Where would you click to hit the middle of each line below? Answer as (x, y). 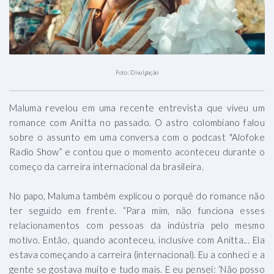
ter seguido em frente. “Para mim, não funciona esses (137, 211)
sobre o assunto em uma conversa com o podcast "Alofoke (137, 137)
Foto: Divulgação (137, 73)
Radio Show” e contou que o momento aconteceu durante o (137, 152)
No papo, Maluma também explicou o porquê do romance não (137, 196)
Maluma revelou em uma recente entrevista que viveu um (137, 108)
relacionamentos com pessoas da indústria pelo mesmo (137, 225)
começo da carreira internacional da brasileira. (107, 167)
